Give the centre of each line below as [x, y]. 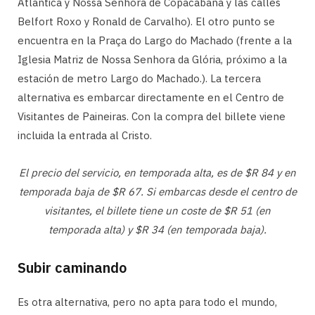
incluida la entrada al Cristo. [85, 135]
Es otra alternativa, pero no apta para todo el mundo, [147, 302]
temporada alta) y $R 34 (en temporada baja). [157, 229]
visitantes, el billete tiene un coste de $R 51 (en [157, 210]
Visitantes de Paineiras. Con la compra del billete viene [152, 116]
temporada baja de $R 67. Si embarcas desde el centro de [157, 191]
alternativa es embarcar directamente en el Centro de [151, 97]
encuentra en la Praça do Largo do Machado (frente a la [155, 40]
